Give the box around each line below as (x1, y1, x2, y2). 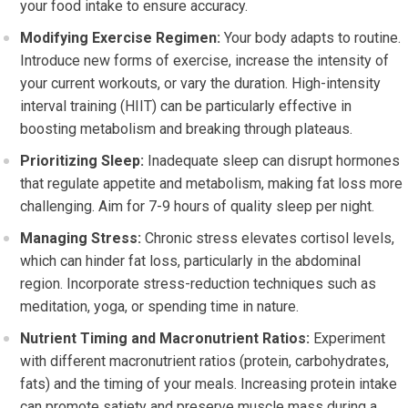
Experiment (310, 330, 386, 347)
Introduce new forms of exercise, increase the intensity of (20, 52, 390, 69)
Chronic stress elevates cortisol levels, (141, 229, 395, 247)
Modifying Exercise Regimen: (20, 29, 221, 46)
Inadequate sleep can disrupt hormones (144, 152, 401, 169)
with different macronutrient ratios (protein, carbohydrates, (20, 352, 390, 370)
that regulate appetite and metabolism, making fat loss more (20, 175, 403, 192)
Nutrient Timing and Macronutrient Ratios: (20, 330, 311, 347)
